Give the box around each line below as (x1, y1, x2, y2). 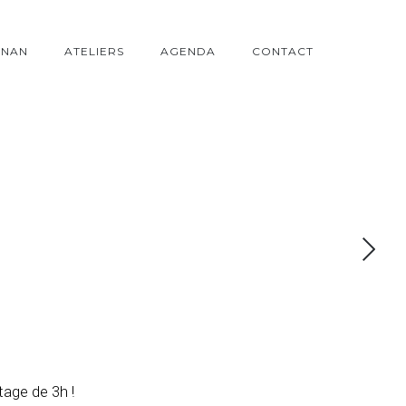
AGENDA (160, 43, 216, 58)
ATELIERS (64, 43, 124, 58)
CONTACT (252, 43, 314, 58)
